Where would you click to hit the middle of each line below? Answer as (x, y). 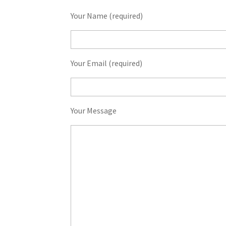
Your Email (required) (107, 63)
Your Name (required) (107, 15)
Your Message (94, 110)
